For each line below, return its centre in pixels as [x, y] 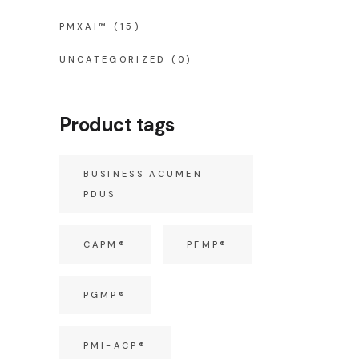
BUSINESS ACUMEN [143, 174]
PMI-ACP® [115, 345]
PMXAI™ [84, 26]
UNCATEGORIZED [113, 59]
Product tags [117, 125]
